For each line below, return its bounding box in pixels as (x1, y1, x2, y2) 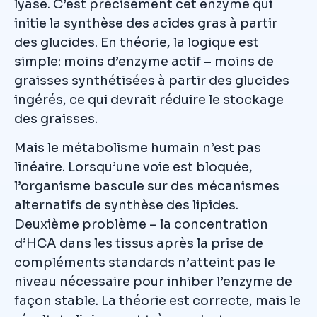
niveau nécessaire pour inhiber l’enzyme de (14, 273, 292, 289)
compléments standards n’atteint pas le (14, 254, 275, 270)
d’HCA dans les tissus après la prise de (14, 235, 263, 251)
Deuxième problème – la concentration (14, 216, 268, 232)
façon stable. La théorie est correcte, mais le (14, 292, 301, 309)
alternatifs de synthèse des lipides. (14, 197, 238, 213)
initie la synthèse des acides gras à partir (14, 15, 277, 31)
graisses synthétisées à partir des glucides (14, 72, 289, 88)
